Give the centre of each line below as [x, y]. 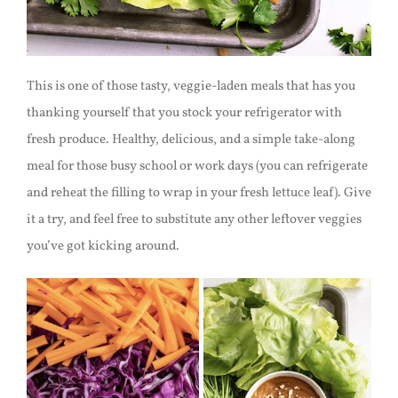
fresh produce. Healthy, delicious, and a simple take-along [191, 140]
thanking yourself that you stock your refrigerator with [184, 114]
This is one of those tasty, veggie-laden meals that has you [191, 87]
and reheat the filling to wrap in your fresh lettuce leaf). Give [199, 194]
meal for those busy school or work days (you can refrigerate [197, 167]
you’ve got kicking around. [103, 247]
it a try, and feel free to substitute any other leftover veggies [194, 220]
